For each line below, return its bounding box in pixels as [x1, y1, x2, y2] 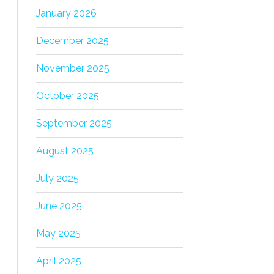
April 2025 [36, 255, 81, 267]
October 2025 [36, 90, 99, 102]
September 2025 [36, 117, 112, 129]
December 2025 [36, 35, 109, 46]
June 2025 [36, 200, 82, 212]
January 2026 [36, 7, 97, 19]
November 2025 [36, 62, 109, 74]
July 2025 [36, 172, 79, 184]
